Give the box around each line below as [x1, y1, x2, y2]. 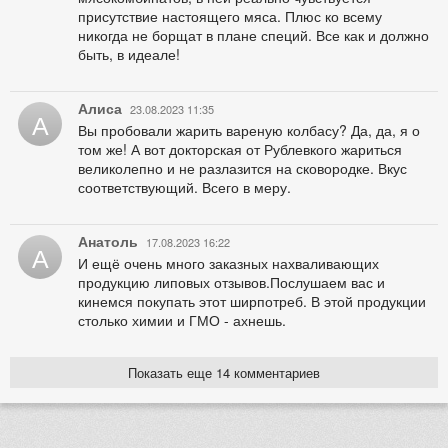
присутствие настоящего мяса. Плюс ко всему [78, 6, 382, 27]
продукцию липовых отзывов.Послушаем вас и [78, 272, 385, 293]
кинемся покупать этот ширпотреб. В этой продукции [78, 291, 426, 312]
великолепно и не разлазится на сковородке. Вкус [78, 158, 407, 179]
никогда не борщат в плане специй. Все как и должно [78, 25, 429, 46]
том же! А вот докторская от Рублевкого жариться [78, 139, 402, 160]
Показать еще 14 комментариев [128, 362, 320, 382]
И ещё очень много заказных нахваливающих [78, 253, 379, 274]
